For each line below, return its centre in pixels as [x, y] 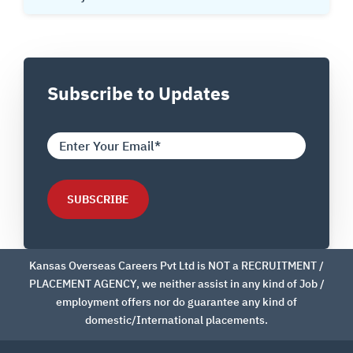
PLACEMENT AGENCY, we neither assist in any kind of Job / [176, 283]
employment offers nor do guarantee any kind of [176, 301]
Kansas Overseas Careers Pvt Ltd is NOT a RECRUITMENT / [176, 265]
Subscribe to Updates [139, 93]
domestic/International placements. [176, 320]
